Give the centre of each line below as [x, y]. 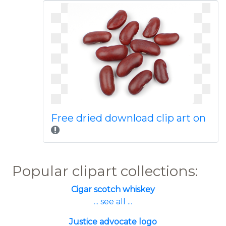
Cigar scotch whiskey [113, 189]
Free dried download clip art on [128, 118]
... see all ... [113, 202]
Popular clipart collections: [105, 171]
